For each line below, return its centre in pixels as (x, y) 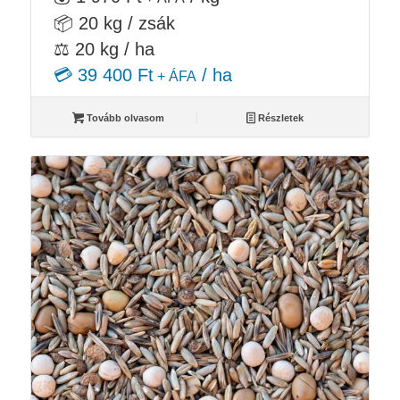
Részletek (280, 117)
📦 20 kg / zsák (114, 23)
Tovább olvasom (124, 117)
